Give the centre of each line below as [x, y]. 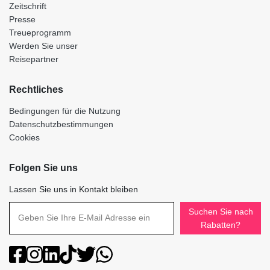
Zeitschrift [28, 6]
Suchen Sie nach [221, 211]
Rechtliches [36, 90]
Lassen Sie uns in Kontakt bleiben [74, 190]
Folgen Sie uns [43, 168]
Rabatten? [221, 224]
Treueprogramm [40, 33]
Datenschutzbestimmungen [61, 124]
